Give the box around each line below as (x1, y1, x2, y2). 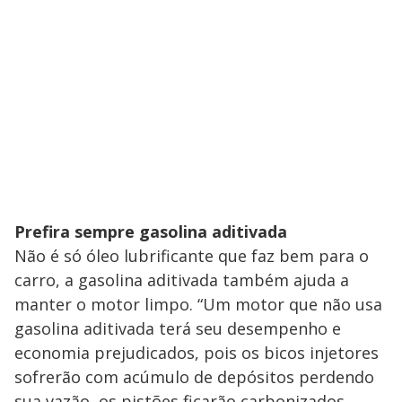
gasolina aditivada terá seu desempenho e (14, 317, 341, 339)
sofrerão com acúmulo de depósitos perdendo (14, 365, 374, 388)
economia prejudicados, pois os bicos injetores (14, 341, 379, 363)
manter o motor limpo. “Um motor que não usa (14, 293, 382, 315)
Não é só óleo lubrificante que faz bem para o (14, 244, 369, 267)
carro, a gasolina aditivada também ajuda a (14, 268, 349, 291)
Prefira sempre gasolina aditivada (14, 220, 287, 242)
